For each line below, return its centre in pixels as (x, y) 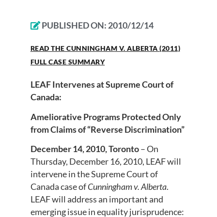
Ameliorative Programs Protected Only (106, 116)
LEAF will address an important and (97, 199)
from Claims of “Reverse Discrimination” (107, 129)
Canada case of (59, 187)
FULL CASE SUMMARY (68, 62)
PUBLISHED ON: (75, 25)
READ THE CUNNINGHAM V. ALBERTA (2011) (105, 48)
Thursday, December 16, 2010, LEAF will (106, 162)
